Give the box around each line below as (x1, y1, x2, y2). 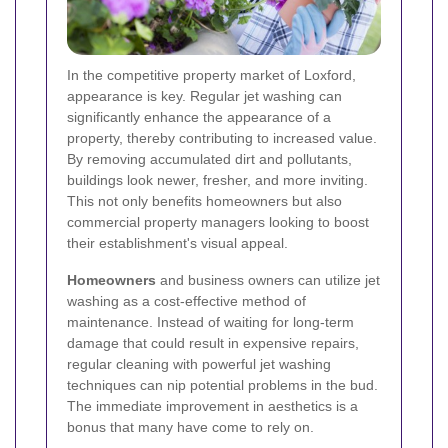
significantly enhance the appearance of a (67, 108, 331, 125)
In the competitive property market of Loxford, (67, 66, 356, 83)
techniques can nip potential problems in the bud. (67, 376, 378, 393)
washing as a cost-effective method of (67, 292, 306, 309)
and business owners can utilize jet (156, 271, 380, 288)
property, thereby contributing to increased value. (67, 129, 377, 146)
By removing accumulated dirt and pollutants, (67, 150, 352, 167)
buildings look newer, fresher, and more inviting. (67, 171, 368, 188)
